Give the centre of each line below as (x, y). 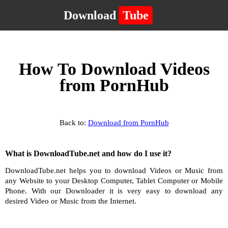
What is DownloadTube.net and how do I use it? (88, 153)
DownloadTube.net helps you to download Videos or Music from (114, 170)
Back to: (74, 123)
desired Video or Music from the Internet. (71, 201)
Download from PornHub (128, 123)
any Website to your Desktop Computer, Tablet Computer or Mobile (114, 181)
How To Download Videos (114, 69)
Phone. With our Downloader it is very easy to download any (114, 191)
